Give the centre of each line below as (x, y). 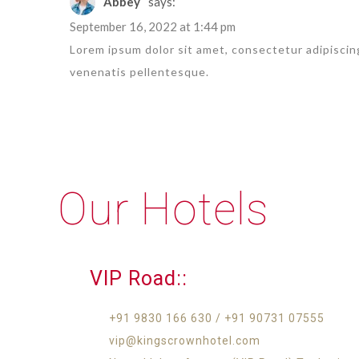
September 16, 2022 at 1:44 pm (153, 26)
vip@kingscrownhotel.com (184, 341)
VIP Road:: (139, 278)
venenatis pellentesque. (139, 72)
